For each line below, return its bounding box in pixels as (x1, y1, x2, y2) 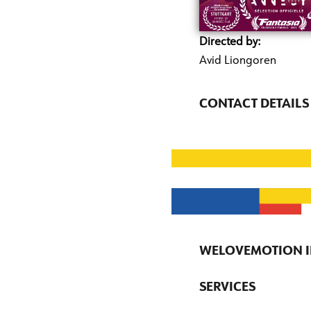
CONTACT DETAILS (199, 98, 309, 111)
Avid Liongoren (199, 56, 276, 67)
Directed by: (199, 37, 263, 49)
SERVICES (199, 281, 255, 294)
